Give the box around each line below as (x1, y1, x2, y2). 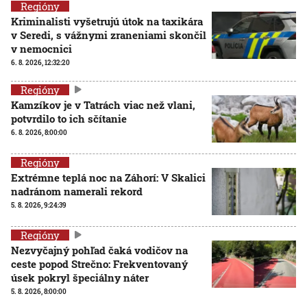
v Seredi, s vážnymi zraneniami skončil (11, 27, 206, 42)
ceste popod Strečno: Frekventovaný (11, 256, 188, 271)
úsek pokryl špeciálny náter (11, 270, 149, 284)
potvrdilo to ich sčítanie (11, 111, 127, 125)
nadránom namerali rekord (11, 184, 143, 198)
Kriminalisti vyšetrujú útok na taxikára (11, 14, 203, 28)
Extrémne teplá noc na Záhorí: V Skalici (11, 170, 206, 184)
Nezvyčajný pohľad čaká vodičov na (11, 243, 188, 257)
